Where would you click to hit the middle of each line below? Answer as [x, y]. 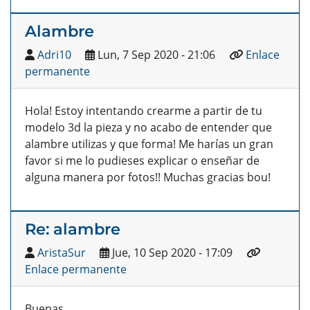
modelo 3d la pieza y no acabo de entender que [148, 128]
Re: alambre [73, 229]
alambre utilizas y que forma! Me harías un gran [149, 144]
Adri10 [54, 55]
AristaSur [62, 253]
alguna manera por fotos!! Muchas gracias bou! [148, 177]
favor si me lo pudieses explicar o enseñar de [142, 161]
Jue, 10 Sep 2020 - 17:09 [171, 253]
